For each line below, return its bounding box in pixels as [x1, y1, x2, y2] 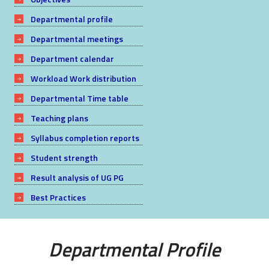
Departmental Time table [30, 91, 128, 104]
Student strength [30, 151, 98, 164]
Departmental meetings [30, 32, 123, 45]
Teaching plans [30, 111, 88, 124]
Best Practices [30, 190, 86, 204]
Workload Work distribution [30, 71, 136, 85]
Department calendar [30, 52, 114, 65]
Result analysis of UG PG [30, 171, 124, 184]
